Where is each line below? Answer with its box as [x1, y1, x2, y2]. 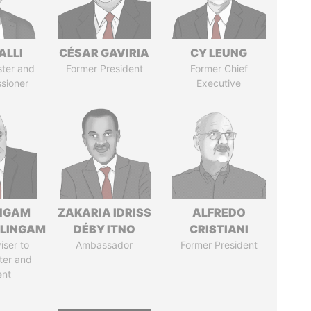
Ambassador [76, 239, 133, 251]
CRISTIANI [189, 222, 249, 236]
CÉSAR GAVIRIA [59, 46, 150, 60]
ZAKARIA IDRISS [57, 205, 151, 219]
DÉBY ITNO [73, 222, 135, 236]
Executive [196, 77, 242, 89]
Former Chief [190, 62, 248, 74]
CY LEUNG [190, 46, 248, 60]
